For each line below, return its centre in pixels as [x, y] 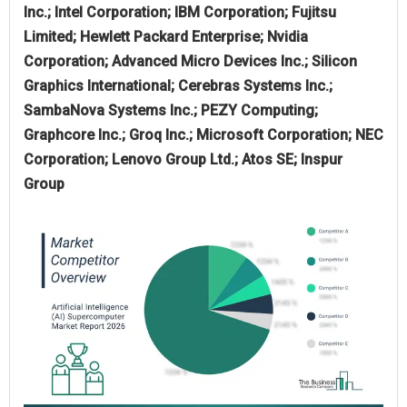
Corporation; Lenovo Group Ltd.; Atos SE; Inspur [183, 159]
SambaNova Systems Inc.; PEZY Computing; [171, 110]
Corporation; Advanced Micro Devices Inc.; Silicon [190, 61]
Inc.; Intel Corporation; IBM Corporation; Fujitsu [180, 12]
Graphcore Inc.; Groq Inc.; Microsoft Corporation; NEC [203, 134]
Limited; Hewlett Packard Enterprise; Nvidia [166, 36]
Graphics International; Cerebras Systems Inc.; [178, 85]
